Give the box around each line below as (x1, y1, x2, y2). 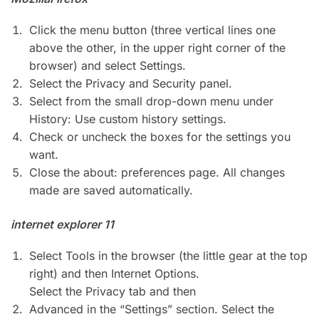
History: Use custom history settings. (29, 112, 226, 127)
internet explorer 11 (11, 216, 114, 231)
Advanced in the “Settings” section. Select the (29, 302, 274, 317)
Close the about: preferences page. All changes (29, 165, 285, 180)
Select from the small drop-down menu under (29, 94, 273, 109)
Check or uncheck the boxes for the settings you (29, 130, 291, 145)
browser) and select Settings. (29, 58, 186, 73)
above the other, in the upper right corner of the (29, 41, 286, 56)
